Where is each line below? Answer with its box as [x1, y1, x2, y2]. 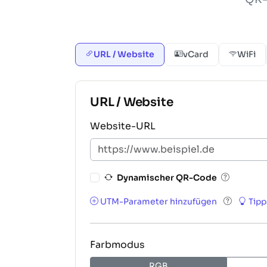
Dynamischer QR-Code [117, 172, 217, 183]
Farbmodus [90, 238, 145, 251]
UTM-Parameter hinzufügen [98, 195, 219, 207]
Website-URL [90, 119, 156, 132]
